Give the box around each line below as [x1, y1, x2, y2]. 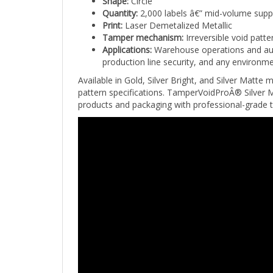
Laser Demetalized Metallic [122, 9, 232, 21]
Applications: [102, 33, 152, 45]
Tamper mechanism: [102, 21, 183, 33]
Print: [102, 9, 122, 21]
